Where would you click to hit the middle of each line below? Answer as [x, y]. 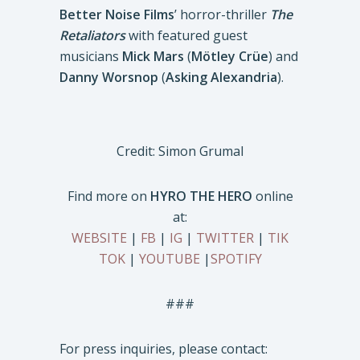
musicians [91, 56]
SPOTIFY [236, 259]
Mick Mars [153, 56]
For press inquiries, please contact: [164, 349]
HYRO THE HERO [201, 196]
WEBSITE [99, 238]
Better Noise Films [117, 14]
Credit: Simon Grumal [180, 151]
